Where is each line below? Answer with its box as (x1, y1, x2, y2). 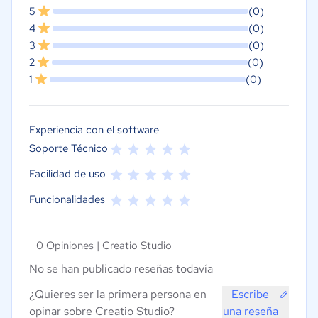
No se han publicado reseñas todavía (29, 261, 213, 277)
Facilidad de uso (29, 167, 106, 182)
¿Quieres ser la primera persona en (29, 287, 207, 302)
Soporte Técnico (29, 141, 108, 156)
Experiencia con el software (29, 123, 159, 138)
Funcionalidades (29, 192, 105, 207)
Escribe (231, 287, 270, 302)
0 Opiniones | (36, 238, 102, 253)
